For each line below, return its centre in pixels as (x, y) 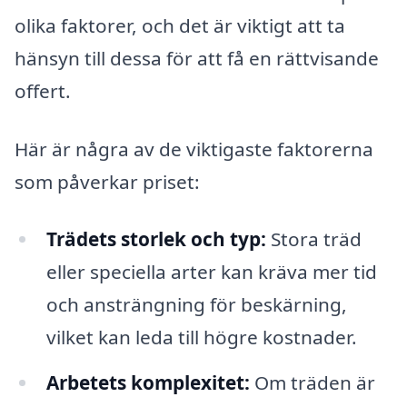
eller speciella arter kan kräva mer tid (211, 272)
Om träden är (312, 383)
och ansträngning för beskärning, (196, 305)
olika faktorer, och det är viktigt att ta (180, 25)
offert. (43, 90)
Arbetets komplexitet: (148, 383)
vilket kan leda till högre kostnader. (201, 338)
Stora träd (313, 239)
